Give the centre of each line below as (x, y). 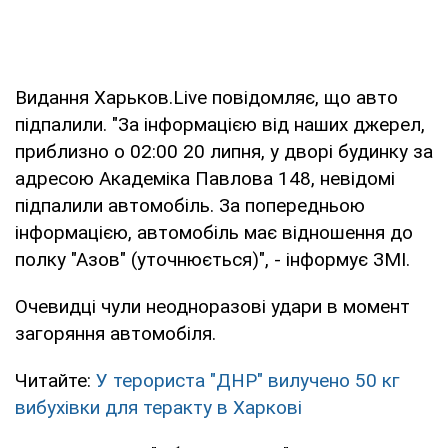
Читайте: (55, 380)
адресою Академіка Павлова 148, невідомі (205, 178)
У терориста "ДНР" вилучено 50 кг (248, 380)
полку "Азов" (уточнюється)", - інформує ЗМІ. (212, 259)
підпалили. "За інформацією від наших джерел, (220, 124)
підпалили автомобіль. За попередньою (190, 205)
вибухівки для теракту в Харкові (158, 407)
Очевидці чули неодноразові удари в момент (212, 306)
